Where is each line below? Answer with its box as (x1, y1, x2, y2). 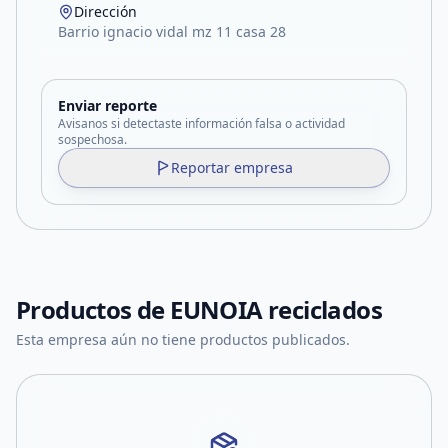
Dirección (74, 2, 137, 21)
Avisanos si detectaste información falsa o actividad (58, 115, 345, 132)
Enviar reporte (58, 96, 157, 115)
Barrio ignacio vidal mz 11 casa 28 (58, 22, 286, 41)
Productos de (16, 293, 171, 326)
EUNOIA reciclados (170, 293, 383, 326)
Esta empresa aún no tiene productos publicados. (16, 330, 350, 349)
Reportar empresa (171, 158, 293, 177)
